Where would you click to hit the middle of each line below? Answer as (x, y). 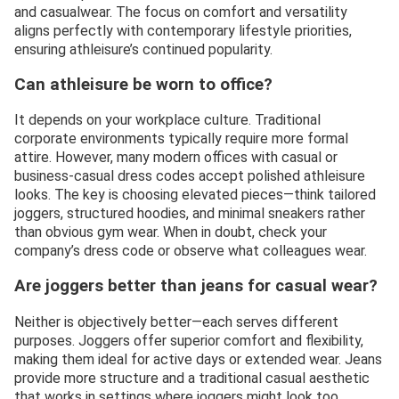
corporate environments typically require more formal (181, 139)
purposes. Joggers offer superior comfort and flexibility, (189, 340)
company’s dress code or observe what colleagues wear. (191, 251)
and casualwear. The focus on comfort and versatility (181, 12)
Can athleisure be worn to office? (143, 84)
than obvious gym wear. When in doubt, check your (171, 232)
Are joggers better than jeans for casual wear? (196, 286)
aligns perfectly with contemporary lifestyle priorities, (183, 30)
